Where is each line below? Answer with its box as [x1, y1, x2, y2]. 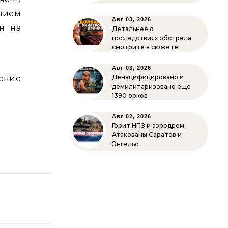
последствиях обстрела [112, 34, 191, 42]
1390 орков [112, 92, 148, 99]
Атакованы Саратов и [112, 131, 182, 138]
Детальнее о [112, 25, 154, 33]
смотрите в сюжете [112, 43, 178, 51]
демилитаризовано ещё [112, 82, 191, 90]
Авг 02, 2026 [112, 113, 151, 119]
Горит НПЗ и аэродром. [112, 122, 186, 129]
